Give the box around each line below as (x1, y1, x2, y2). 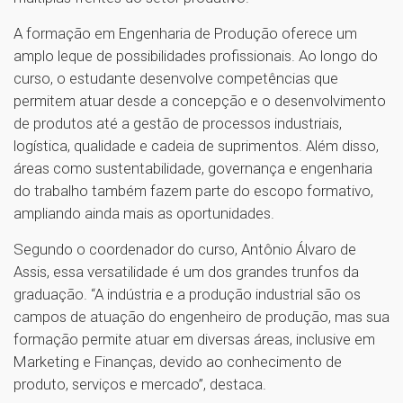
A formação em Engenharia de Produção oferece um (13, 23, 357, 42)
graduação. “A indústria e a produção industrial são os (13, 284, 361, 303)
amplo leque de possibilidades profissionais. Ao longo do (13, 46, 378, 65)
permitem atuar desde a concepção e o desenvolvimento (13, 91, 386, 110)
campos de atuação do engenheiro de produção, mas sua (13, 307, 390, 326)
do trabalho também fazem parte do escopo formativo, (13, 181, 373, 200)
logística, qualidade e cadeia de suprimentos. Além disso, (13, 136, 379, 155)
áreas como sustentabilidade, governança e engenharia (13, 158, 372, 177)
